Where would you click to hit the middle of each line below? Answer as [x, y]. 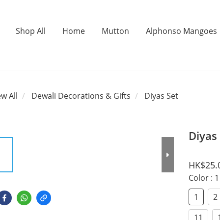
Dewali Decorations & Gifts [81, 96]
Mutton [115, 31]
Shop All [30, 31]
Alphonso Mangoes [181, 31]
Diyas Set [161, 96]
